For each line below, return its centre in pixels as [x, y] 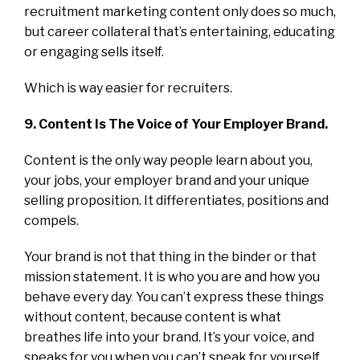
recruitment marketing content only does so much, [180, 11]
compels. [51, 220]
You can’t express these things [229, 297]
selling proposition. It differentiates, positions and [176, 200]
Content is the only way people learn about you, [168, 160]
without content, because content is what [153, 317]
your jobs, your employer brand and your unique [167, 180]
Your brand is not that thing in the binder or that [170, 256]
